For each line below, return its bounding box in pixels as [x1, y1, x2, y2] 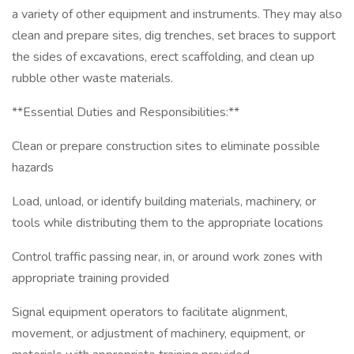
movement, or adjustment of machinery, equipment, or [12, 325, 305, 342]
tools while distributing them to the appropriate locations [12, 214, 323, 232]
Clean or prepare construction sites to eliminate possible [12, 137, 320, 155]
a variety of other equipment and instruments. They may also [12, 6, 342, 23]
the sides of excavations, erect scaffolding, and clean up [12, 48, 314, 66]
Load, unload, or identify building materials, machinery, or [12, 193, 316, 210]
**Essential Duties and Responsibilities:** [12, 104, 239, 121]
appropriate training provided [12, 269, 169, 287]
